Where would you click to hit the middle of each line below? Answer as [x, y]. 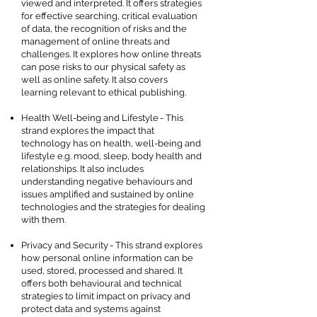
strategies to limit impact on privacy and [106, 296]
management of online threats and [96, 41]
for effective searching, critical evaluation [109, 16]
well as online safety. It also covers [94, 80]
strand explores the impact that [88, 131]
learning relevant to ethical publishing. [105, 92]
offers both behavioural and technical [102, 283]
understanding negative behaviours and [107, 181]
